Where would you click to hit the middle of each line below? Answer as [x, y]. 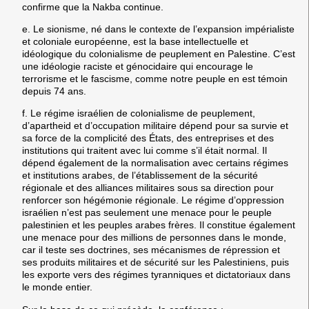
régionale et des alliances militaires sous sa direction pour [148, 188]
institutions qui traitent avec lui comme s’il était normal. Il [144, 151]
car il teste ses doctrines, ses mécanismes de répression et [151, 250]
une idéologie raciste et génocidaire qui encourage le [138, 67]
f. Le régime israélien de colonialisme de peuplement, [139, 113]
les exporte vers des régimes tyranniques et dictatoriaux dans [156, 275]
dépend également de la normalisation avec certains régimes [155, 163]
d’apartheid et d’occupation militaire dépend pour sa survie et [155, 126]
